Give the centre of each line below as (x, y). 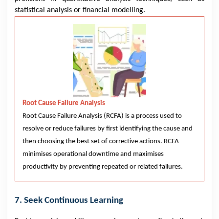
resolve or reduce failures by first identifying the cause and (108, 129)
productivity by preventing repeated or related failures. (104, 167)
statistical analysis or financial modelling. (80, 10)
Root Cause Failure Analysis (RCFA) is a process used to (102, 116)
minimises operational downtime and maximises (93, 154)
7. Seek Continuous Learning (69, 201)
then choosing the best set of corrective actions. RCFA (101, 142)
